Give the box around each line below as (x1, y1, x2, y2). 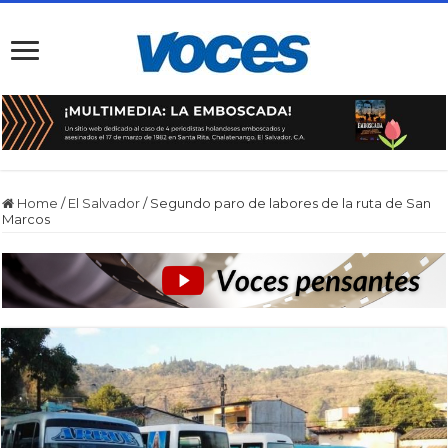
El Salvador (68, 194, 141, 211)
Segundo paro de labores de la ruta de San (150, 194, 432, 211)
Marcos (2, 210, 51, 227)
